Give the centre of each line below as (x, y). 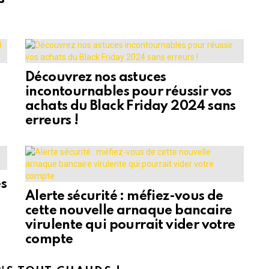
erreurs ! (52, 121)
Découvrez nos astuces (96, 78)
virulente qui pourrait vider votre (130, 225)
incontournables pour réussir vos (128, 92)
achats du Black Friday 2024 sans (131, 107)
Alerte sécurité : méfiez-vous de (124, 197)
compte (49, 240)
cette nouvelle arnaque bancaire (129, 211)
